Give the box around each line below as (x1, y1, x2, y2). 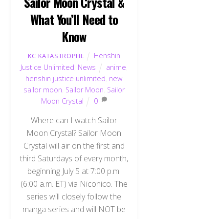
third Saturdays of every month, (20, 153, 128, 164)
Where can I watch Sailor (30, 114, 117, 126)
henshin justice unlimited (25, 74, 106, 84)
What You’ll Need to (30, 10, 118, 29)
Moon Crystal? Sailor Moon (26, 127, 122, 138)
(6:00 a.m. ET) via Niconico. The (20, 178, 128, 189)
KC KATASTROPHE (27, 51, 85, 61)
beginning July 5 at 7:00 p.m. (27, 165, 121, 176)
